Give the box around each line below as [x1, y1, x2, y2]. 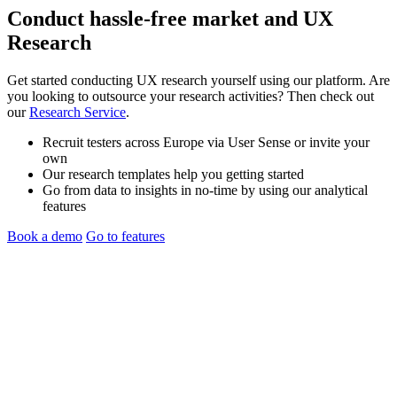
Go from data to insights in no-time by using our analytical [43, 182, 368, 198]
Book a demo [7, 228, 82, 244]
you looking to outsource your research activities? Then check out [7, 88, 374, 104]
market [192, 6, 259, 30]
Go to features [86, 228, 165, 244]
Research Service [29, 104, 126, 120]
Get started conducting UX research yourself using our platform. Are [7, 72, 390, 88]
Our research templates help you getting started [43, 166, 304, 182]
